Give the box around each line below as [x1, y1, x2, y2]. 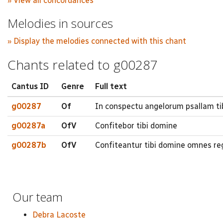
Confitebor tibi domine [95, 120, 177, 130]
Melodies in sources [7, 14, 113, 31]
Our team [12, 188, 63, 205]
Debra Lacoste [32, 210, 86, 220]
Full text [95, 81, 127, 91]
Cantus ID [11, 81, 49, 91]
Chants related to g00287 [7, 56, 158, 74]
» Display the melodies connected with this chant [7, 36, 186, 46]
